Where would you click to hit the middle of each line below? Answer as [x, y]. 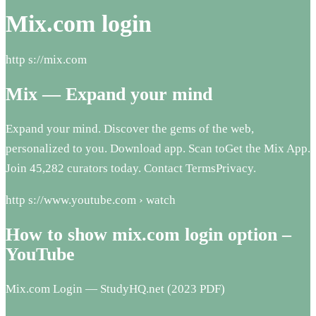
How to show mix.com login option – [148, 235]
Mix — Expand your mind [109, 94]
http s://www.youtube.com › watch [91, 200]
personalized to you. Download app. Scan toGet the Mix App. [158, 148]
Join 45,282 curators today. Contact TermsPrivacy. [131, 168]
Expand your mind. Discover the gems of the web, [130, 128]
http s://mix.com [46, 59]
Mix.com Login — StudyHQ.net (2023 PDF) [115, 289]
